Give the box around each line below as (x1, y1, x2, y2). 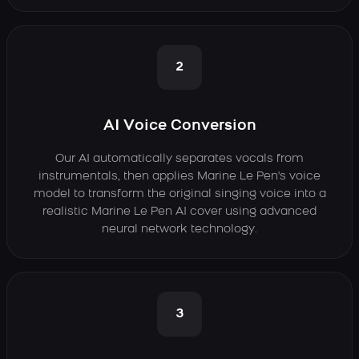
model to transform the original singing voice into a (33, 188, 326, 200)
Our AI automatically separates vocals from (55, 153, 304, 165)
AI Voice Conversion (103, 119, 256, 134)
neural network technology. (102, 224, 257, 236)
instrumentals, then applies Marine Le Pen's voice (38, 171, 321, 183)
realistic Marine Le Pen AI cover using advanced (42, 206, 317, 218)
